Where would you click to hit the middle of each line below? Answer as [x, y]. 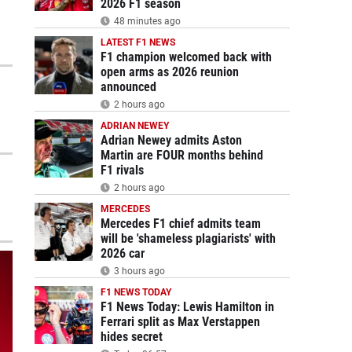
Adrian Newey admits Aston [171, 140]
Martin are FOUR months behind [181, 155]
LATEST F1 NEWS [137, 42]
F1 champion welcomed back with [186, 57]
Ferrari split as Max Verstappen [180, 322]
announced [128, 87]
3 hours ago [138, 271]
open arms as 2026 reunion [169, 72]
